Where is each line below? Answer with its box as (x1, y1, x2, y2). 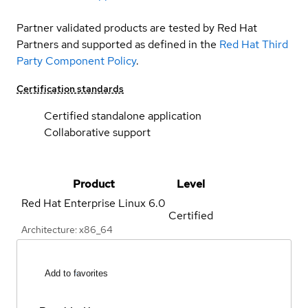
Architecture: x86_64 (21, 223, 113, 236)
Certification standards (16, 82, 124, 95)
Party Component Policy (16, 53, 136, 68)
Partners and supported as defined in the (16, 36, 217, 52)
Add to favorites (45, 268, 108, 279)
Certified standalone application (44, 108, 201, 123)
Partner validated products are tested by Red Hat (16, 20, 257, 35)
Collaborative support (44, 124, 151, 140)
